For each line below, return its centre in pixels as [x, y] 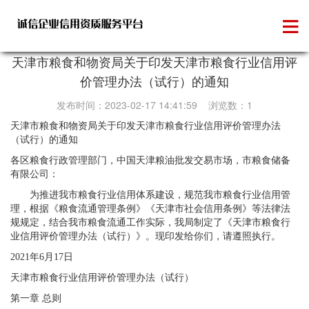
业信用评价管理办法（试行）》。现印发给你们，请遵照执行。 [146, 236]
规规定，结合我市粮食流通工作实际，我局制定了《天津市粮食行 [150, 222]
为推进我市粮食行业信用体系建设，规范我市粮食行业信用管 [150, 195]
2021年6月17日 [42, 257]
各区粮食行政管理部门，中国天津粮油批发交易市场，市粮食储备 [150, 160]
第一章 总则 [36, 298]
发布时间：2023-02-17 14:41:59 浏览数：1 [154, 105]
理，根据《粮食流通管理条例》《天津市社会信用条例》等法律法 [150, 209]
